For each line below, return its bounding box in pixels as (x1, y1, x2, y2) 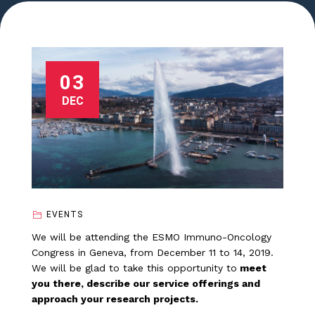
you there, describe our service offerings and (32, 278, 260, 290)
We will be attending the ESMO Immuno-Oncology (32, 231, 271, 243)
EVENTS (46, 210, 83, 220)
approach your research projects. (32, 293, 198, 305)
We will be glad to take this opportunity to (32, 262, 237, 274)
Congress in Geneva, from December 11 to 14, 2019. (32, 247, 274, 259)
